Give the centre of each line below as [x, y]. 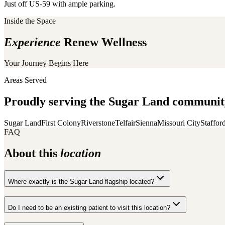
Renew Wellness [104, 42]
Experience [32, 42]
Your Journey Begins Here [46, 63]
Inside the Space [30, 21]
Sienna [146, 123]
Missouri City [179, 123]
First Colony [61, 123]
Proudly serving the [56, 102]
